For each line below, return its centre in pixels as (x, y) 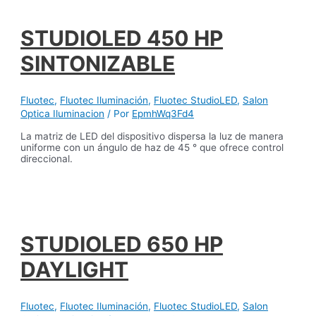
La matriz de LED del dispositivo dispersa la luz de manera (152, 136)
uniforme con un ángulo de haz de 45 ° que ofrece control (152, 147)
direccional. (47, 158)
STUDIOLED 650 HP (122, 244)
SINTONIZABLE (98, 64)
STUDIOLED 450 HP (122, 38)
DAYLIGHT (75, 270)
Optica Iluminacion (63, 114)
